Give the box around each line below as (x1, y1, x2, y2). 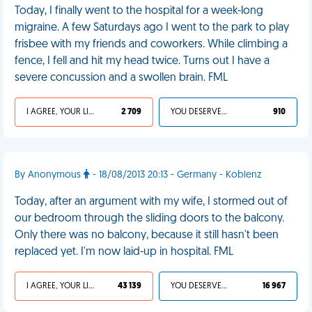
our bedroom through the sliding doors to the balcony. (15, 213, 284, 224)
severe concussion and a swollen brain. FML (15, 72, 228, 84)
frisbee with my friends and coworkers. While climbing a (15, 39, 288, 50)
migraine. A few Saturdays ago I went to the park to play (15, 22, 289, 33)
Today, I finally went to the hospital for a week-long (15, 6, 263, 17)
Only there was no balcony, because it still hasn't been (15, 230, 279, 241)
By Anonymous (15, 170, 84, 180)
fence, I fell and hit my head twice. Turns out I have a (15, 56, 270, 67)
